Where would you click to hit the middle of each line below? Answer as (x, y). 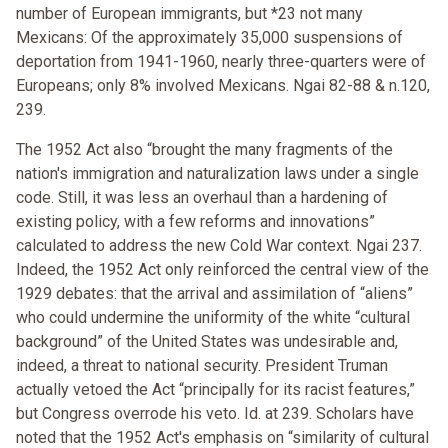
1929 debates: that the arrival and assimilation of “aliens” (214, 294)
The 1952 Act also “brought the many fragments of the (204, 150)
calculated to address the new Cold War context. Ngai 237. (219, 246)
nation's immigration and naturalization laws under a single (217, 174)
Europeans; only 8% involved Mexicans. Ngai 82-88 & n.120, (223, 86)
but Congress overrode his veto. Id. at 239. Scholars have (215, 414)
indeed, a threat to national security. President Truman (202, 366)
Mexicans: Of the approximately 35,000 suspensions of (209, 38)
